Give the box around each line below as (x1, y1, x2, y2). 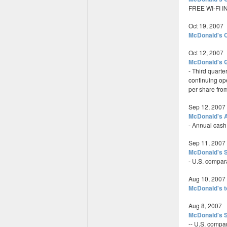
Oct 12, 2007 (188, 48, 223, 57)
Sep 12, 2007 (188, 102, 225, 111)
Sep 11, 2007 (188, 138, 225, 147)
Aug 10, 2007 (188, 174, 225, 183)
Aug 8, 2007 (188, 201, 222, 210)
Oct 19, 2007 (188, 21, 223, 30)
